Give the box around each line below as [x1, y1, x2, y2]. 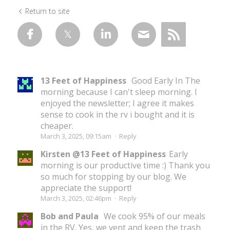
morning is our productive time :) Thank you [41, 159, 210, 171]
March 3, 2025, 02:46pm [41, 193, 111, 203]
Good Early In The [131, 74, 200, 86]
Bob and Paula [41, 210, 101, 222]
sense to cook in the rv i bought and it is [41, 108, 195, 120]
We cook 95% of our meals [104, 210, 205, 222]
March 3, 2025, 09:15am [41, 131, 111, 141]
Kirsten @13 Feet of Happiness [41, 148, 166, 160]
